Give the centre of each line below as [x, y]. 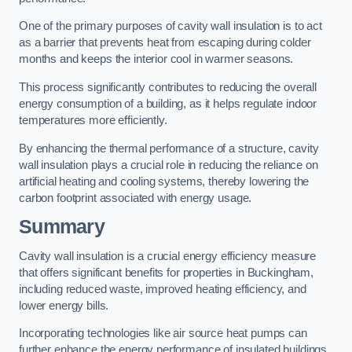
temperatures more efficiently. [93, 121]
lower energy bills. [64, 305]
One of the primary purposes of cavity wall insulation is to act [170, 26]
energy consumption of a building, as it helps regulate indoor [168, 104]
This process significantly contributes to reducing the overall [168, 88]
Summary [62, 227]
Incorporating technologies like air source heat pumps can [163, 334]
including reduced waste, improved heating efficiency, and [163, 289]
